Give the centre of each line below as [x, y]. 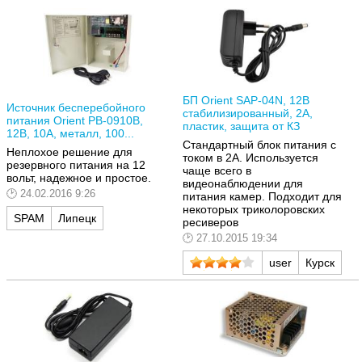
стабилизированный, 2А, [248, 113]
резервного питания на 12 [76, 165]
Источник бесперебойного [76, 107]
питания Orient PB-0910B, [75, 120]
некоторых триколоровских [254, 210]
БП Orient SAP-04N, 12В [246, 100]
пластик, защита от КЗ [241, 126]
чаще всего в [217, 171]
